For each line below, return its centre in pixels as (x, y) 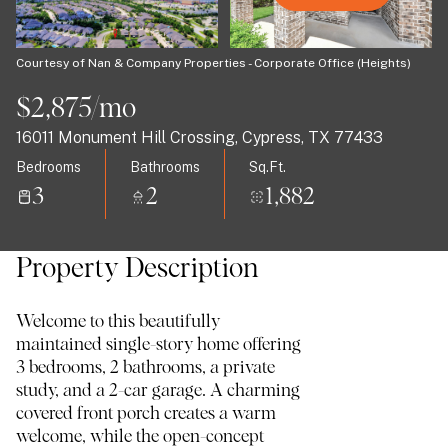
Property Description (137, 269)
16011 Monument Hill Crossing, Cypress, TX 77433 (199, 137)
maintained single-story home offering (158, 345)
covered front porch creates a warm (146, 414)
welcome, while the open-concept (140, 437)
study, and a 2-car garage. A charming (158, 391)
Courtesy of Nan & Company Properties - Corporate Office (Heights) (213, 63)
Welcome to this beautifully (118, 322)
